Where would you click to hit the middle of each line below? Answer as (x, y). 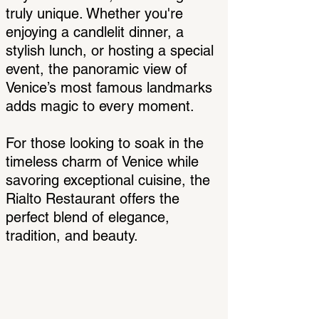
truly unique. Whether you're (94, 14)
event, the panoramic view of (96, 69)
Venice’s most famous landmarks (109, 88)
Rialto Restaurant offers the (93, 199)
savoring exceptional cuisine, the (108, 180)
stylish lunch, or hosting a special (110, 51)
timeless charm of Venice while (102, 162)
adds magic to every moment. (100, 106)
